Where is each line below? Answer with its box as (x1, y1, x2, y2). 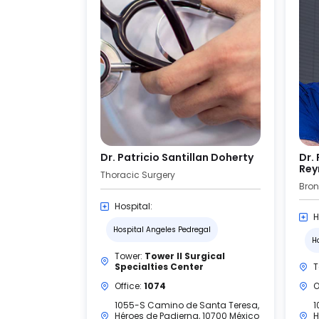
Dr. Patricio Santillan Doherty (100, 150, 253, 164)
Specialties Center (115, 261, 204, 273)
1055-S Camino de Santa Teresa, (115, 299, 259, 311)
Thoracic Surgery (100, 169, 175, 181)
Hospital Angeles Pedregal (113, 224, 211, 235)
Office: (115, 280, 144, 292)
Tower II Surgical (145, 250, 225, 262)
